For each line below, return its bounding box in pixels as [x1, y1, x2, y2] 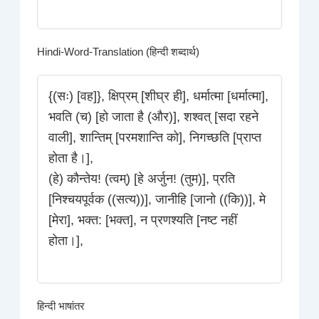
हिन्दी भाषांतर [37, 300, 85, 313]
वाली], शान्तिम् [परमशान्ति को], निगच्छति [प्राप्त [48, 130, 262, 145]
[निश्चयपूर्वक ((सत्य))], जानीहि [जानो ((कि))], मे [48, 192, 266, 207]
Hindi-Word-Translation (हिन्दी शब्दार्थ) [37, 46, 200, 58]
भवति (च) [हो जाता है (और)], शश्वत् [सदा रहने [48, 110, 259, 125]
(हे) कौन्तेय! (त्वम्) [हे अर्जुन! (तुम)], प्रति [48, 172, 236, 187]
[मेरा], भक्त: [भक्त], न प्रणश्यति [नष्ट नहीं [48, 213, 238, 228]
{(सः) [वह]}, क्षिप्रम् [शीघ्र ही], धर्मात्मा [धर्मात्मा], [48, 89, 269, 104]
